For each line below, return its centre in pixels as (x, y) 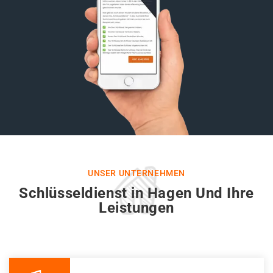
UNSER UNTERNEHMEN (136, 173)
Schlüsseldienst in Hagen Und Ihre (136, 193)
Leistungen (136, 208)
